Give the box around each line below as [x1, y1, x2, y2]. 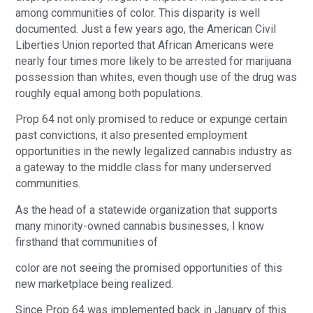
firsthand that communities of [15, 235, 161, 249]
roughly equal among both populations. [15, 86, 206, 100]
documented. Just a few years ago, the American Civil [15, 22, 277, 36]
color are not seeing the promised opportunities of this [15, 261, 283, 275]
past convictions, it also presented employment [15, 129, 248, 143]
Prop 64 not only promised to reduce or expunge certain [15, 112, 288, 126]
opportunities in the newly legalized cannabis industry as [15, 145, 293, 159]
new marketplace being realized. [15, 277, 174, 291]
